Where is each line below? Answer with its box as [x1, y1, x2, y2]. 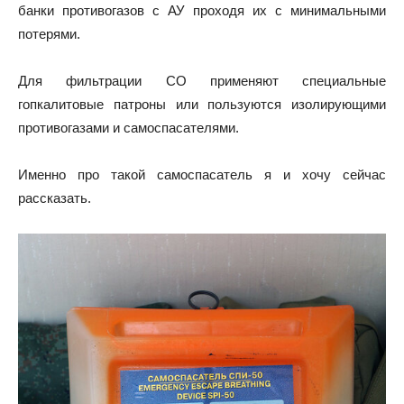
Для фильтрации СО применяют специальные [18, 73, 386, 88]
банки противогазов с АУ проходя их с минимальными [18, 3, 386, 18]
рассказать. [18, 190, 91, 206]
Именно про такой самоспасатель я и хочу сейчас [18, 167, 386, 182]
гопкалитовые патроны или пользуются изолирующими [18, 96, 386, 112]
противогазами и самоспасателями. [18, 120, 239, 135]
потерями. [18, 26, 80, 41]
